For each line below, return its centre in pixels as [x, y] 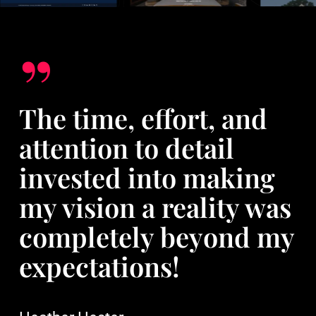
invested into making [147, 177]
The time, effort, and [143, 118]
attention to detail [126, 147]
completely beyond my [156, 236]
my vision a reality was [155, 207]
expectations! [99, 266]
